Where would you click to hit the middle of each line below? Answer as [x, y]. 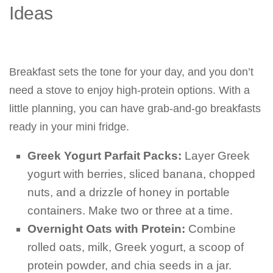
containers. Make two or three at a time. [130, 211]
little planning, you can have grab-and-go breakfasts [135, 108]
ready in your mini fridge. [69, 127]
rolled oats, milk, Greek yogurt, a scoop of [136, 247]
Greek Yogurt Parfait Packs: [105, 156]
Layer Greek [216, 156]
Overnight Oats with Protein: [106, 229]
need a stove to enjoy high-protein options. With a [129, 90]
